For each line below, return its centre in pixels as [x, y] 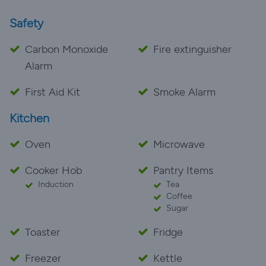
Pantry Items [183, 170]
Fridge [168, 232]
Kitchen [29, 118]
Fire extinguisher [192, 49]
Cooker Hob [53, 170]
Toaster [42, 232]
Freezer [43, 258]
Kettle [168, 258]
